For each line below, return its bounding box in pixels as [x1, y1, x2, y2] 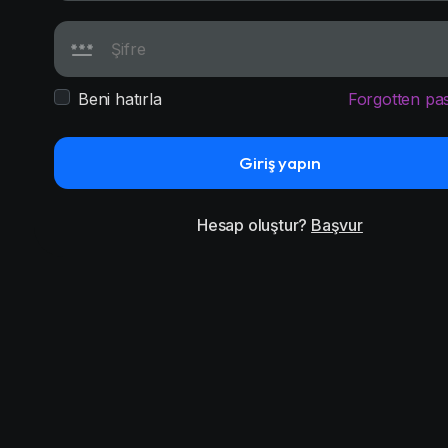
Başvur [311, 215, 363, 235]
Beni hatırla [78, 89, 162, 109]
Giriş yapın [239, 152, 321, 173]
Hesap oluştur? [197, 215, 312, 235]
